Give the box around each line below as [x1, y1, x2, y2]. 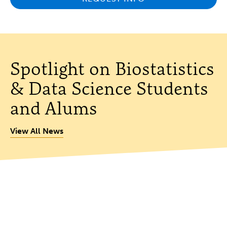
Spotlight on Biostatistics [10, 57, 214, 80]
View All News [10, 126, 63, 136]
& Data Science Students [10, 77, 208, 99]
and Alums [10, 96, 97, 119]
